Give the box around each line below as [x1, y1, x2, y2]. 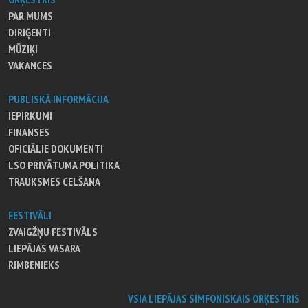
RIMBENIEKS [8, 257, 60, 272]
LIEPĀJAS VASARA [8, 241, 80, 255]
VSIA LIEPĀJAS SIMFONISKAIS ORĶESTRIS [128, 291, 300, 305]
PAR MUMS [8, 8, 53, 23]
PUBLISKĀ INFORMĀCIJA [8, 91, 109, 106]
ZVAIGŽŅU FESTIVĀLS [8, 224, 98, 239]
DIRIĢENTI [8, 25, 51, 39]
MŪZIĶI [8, 41, 38, 56]
